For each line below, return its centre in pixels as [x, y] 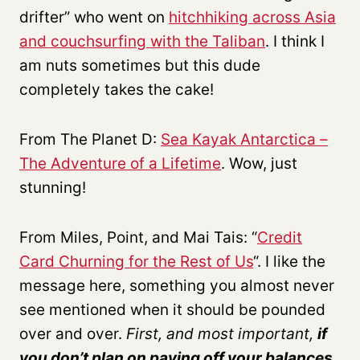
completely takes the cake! [117, 89]
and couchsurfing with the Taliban [142, 41]
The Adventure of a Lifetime [120, 163]
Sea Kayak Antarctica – [244, 139]
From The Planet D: [90, 139]
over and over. [73, 333]
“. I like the [289, 261]
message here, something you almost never [177, 285]
